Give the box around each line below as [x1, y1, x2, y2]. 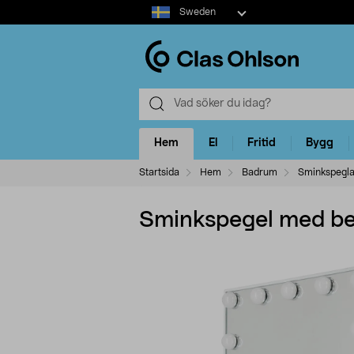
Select [138, 2, 171, 13]
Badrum [242, 167, 277, 177]
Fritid [247, 137, 276, 149]
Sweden [179, 7, 216, 17]
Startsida [139, 167, 179, 177]
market [138, 17, 175, 28]
